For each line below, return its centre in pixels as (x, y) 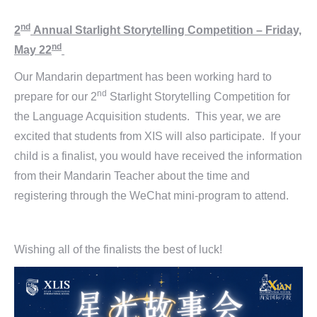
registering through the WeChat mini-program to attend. (151, 196)
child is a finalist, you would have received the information (158, 156)
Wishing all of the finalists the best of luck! (118, 249)
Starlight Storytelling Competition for (198, 97)
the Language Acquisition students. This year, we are (148, 116)
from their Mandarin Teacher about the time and (132, 176)
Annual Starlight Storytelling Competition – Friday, (166, 30)
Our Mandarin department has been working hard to (143, 77)
